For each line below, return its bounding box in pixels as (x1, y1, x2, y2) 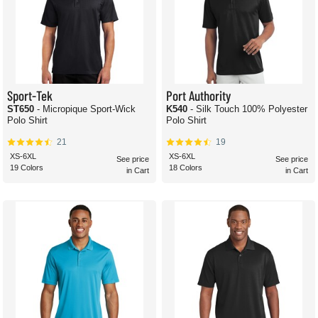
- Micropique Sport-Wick (37, 104, 136, 115)
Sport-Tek (7, 87, 53, 104)
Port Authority (166, 87, 231, 104)
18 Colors (169, 163, 202, 172)
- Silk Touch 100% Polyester (190, 104, 307, 115)
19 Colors (10, 163, 43, 172)
